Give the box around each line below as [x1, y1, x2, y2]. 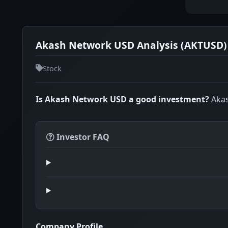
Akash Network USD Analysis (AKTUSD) [36, 38, 227, 52]
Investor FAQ [54, 131, 109, 142]
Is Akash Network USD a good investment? [36, 93, 209, 105]
